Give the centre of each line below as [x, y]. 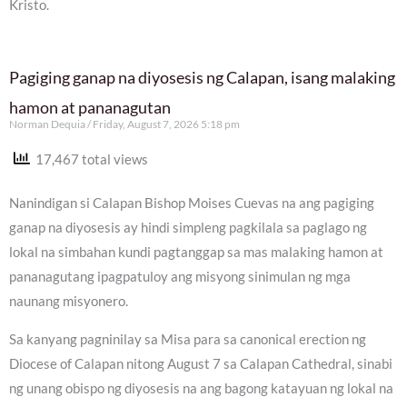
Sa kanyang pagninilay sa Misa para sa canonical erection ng [188, 339]
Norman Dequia [48, 124]
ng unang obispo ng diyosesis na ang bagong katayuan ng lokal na [201, 388]
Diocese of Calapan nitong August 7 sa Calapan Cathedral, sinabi [201, 363]
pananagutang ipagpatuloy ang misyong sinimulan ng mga [180, 277]
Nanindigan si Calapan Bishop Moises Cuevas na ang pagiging [192, 203]
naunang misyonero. [69, 302]
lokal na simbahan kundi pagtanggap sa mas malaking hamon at [196, 253]
